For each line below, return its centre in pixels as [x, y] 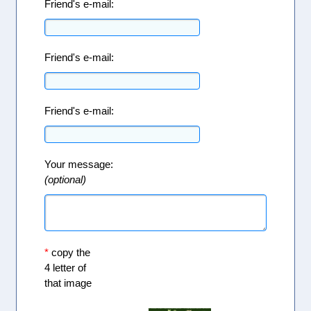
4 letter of [66, 267]
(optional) [71, 179]
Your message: [79, 164]
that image [68, 283]
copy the [70, 252]
